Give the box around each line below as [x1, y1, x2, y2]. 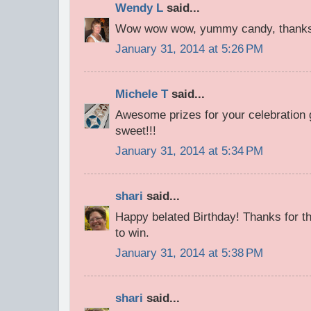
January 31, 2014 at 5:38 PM [115, 246, 263, 260]
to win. [115, 226, 149, 239]
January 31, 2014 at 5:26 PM [115, 42, 263, 56]
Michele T [115, 87, 168, 101]
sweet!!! [115, 124, 156, 137]
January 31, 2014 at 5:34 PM [115, 144, 263, 158]
